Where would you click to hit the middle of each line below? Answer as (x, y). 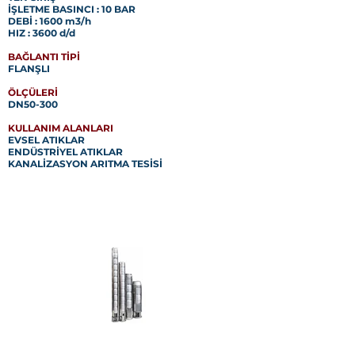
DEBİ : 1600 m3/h (50, 21)
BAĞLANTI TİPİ (44, 57)
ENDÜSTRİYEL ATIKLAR (65, 152)
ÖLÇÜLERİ (33, 92)
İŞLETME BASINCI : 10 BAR (72, 9)
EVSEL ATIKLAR (46, 140)
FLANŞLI (29, 69)
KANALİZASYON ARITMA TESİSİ (85, 164)
